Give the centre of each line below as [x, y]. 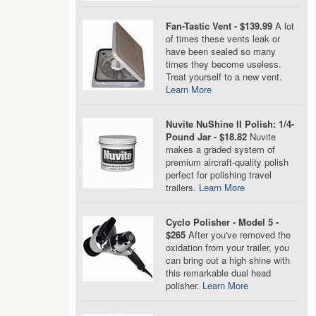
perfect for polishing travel [219, 175]
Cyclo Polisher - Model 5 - [222, 222]
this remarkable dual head [218, 273]
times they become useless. [224, 64]
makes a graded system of [220, 149]
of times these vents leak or [223, 38]
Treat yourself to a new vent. [224, 77]
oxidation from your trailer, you [227, 247]
